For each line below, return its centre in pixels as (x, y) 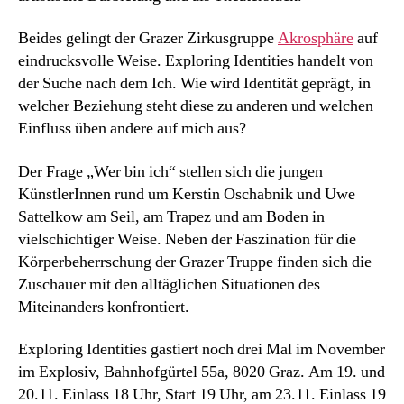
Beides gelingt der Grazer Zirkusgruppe (148, 39)
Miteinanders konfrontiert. (104, 307)
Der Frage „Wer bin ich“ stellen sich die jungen (170, 171)
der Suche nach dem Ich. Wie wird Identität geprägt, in (194, 84)
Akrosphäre (316, 39)
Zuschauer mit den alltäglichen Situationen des (169, 284)
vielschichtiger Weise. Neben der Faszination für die (187, 239)
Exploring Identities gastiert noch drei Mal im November (202, 350)
